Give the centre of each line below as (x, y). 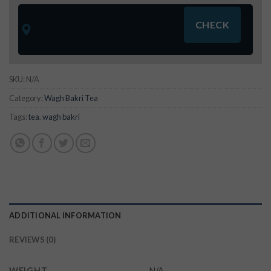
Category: (27, 98)
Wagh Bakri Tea (71, 98)
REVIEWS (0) (32, 240)
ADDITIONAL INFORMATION (65, 216)
